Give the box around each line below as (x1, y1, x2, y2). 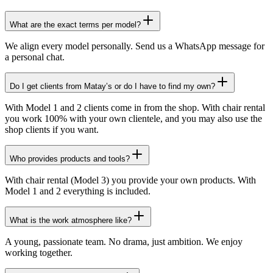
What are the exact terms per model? (10, 19, 141, 29)
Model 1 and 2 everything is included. (5, 185, 151, 196)
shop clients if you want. (5, 124, 99, 135)
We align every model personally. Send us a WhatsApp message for (5, 40, 264, 51)
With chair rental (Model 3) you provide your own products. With (5, 174, 256, 185)
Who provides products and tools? (10, 154, 130, 163)
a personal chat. (5, 51, 65, 62)
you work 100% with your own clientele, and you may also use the (5, 113, 262, 124)
